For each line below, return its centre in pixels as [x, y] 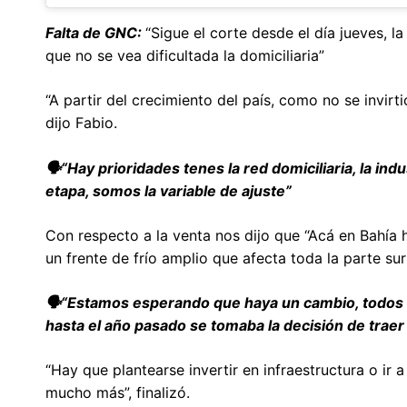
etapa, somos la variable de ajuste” [169, 190]
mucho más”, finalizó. [118, 392]
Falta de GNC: [95, 32]
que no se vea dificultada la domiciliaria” [185, 55]
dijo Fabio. [81, 122]
